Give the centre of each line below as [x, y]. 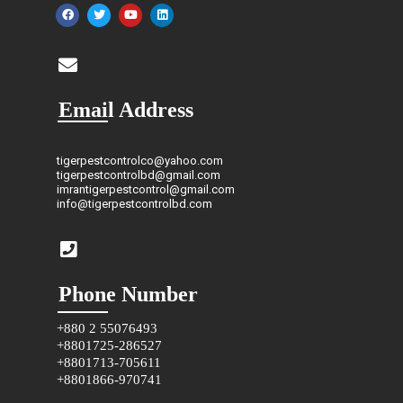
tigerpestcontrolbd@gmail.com [139, 175]
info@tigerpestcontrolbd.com [134, 204]
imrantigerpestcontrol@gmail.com [146, 190]
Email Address [126, 110]
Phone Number [128, 295]
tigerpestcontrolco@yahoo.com [140, 161]
